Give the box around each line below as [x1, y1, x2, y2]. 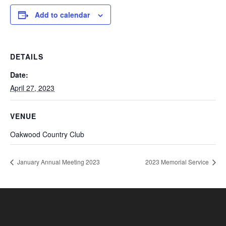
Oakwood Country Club [10, 129, 84, 139]
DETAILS [10, 51, 43, 62]
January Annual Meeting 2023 [16, 157, 100, 166]
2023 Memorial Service [145, 157, 210, 166]
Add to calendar [35, 10, 90, 20]
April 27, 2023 [10, 83, 54, 93]
